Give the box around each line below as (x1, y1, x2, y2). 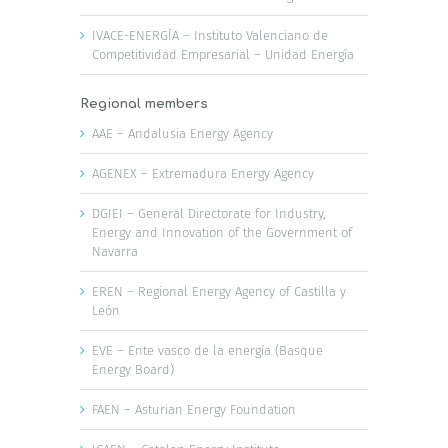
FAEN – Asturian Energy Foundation (92, 401, 296, 417)
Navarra (92, 243, 138, 259)
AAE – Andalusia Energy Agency (92, 125, 273, 141)
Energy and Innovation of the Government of (92, 224, 352, 240)
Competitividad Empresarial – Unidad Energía (92, 46, 354, 62)
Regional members (80, 96, 208, 111)
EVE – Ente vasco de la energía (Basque (92, 342, 323, 358)
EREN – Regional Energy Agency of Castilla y (92, 283, 346, 299)
